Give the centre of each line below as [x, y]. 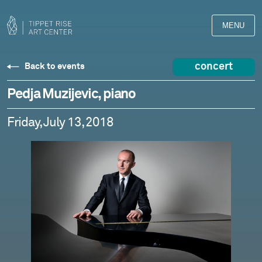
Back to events [54, 67]
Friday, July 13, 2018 [61, 123]
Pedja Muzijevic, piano [71, 94]
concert [213, 67]
